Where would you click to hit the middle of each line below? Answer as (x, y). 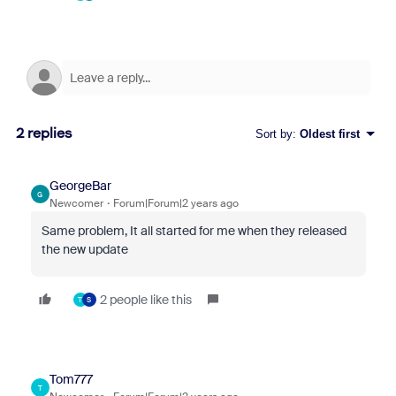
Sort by (274, 133)
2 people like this (145, 300)
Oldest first (329, 133)
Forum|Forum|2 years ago (175, 203)
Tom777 (71, 379)
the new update (84, 249)
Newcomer (76, 203)
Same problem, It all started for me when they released (194, 231)
